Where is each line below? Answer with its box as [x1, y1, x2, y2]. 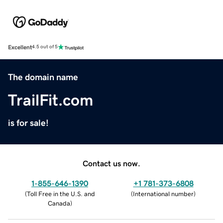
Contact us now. [83, 159, 140, 167]
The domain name [8, 72, 78, 82]
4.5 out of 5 [32, 44, 58, 50]
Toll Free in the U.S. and [26, 190, 95, 197]
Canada [47, 200, 70, 207]
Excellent [8, 44, 32, 50]
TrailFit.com [8, 92, 93, 108]
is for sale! [8, 118, 49, 127]
